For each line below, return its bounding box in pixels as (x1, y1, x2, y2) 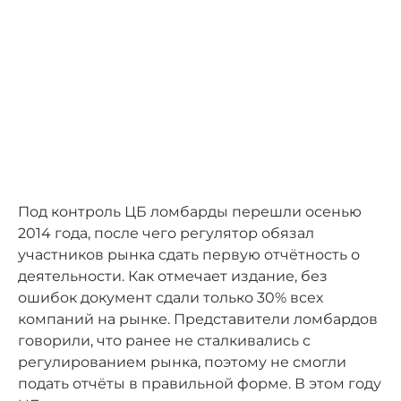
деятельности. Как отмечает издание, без (18, 268, 328, 285)
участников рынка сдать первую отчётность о (18, 246, 360, 263)
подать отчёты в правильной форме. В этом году (18, 375, 381, 392)
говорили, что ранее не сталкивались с (18, 332, 311, 349)
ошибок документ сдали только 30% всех (18, 289, 323, 306)
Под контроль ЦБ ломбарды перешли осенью (18, 203, 362, 220)
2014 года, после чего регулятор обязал (18, 225, 314, 242)
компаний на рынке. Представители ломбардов (18, 311, 378, 328)
